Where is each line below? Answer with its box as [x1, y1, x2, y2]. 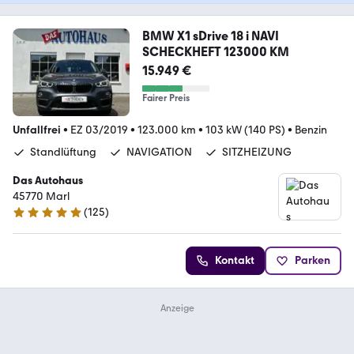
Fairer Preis [141, 92, 190, 104]
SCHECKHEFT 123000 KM [141, 44, 289, 60]
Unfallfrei [13, 123, 61, 137]
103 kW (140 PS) [205, 123, 285, 137]
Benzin [295, 123, 327, 137]
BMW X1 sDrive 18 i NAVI [141, 28, 279, 44]
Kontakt [215, 254, 254, 268]
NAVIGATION [126, 145, 192, 160]
